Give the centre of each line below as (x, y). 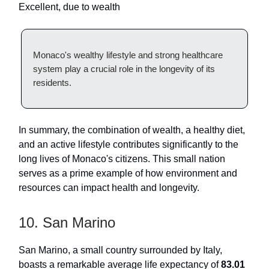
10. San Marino (67, 222)
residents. (52, 82)
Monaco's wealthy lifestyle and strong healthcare (128, 55)
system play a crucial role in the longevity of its (124, 68)
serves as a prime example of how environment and (128, 173)
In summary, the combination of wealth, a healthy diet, (132, 130)
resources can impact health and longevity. (109, 187)
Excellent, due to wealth (69, 7)
